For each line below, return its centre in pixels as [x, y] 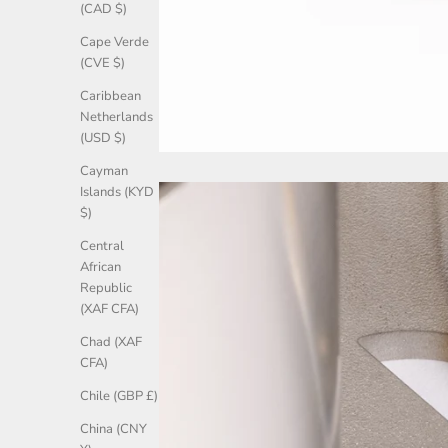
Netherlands [116, 117]
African [100, 267]
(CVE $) [102, 63]
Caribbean [110, 96]
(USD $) [103, 138]
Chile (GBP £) [119, 396]
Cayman [104, 171]
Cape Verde [114, 42]
